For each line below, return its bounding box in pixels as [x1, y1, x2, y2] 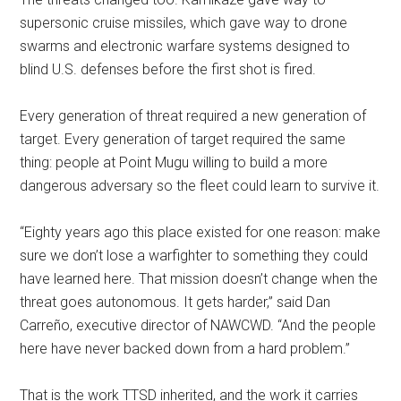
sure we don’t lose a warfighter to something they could [20, 247, 369, 264]
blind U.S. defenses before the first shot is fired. [20, 61, 317, 78]
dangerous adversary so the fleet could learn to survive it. [20, 177, 380, 194]
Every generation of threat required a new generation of [20, 107, 367, 124]
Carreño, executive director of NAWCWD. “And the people [20, 317, 377, 334]
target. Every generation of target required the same [20, 131, 346, 148]
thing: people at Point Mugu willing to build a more [20, 154, 328, 171]
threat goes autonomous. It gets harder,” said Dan [20, 294, 331, 311]
